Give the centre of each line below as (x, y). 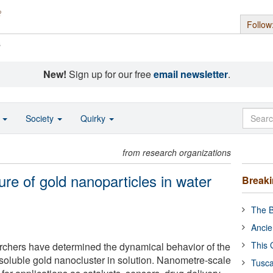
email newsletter (190, 74)
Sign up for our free (110, 74)
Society (41, 118)
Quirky (94, 118)
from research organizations (177, 152)
